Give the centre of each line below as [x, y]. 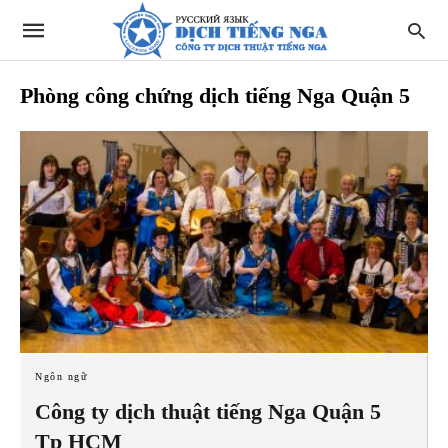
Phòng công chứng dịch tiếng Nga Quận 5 [215, 95]
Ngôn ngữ [61, 376]
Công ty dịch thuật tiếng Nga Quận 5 [208, 411]
